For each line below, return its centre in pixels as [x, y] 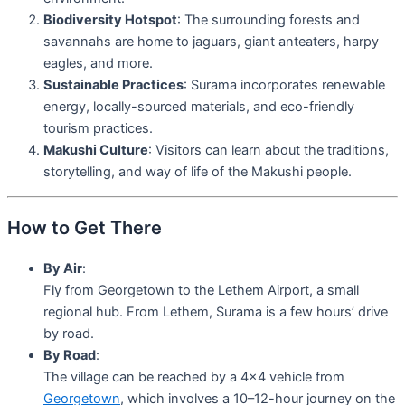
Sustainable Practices [113, 85]
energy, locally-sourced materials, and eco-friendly [199, 107]
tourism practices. [98, 129]
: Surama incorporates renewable [284, 85]
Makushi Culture [96, 151]
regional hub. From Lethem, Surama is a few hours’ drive [216, 311]
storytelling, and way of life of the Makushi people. [198, 172]
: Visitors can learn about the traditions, [268, 151]
